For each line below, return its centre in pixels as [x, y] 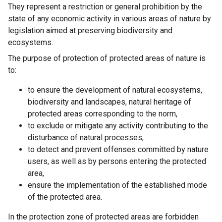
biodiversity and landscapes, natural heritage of [110, 102]
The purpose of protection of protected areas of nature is [107, 58]
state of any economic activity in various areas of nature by [110, 18]
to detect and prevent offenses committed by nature [118, 149]
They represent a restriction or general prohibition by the [105, 6]
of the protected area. [65, 197]
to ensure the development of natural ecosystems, [115, 90]
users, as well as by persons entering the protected [117, 161]
